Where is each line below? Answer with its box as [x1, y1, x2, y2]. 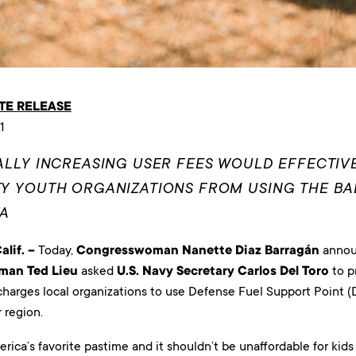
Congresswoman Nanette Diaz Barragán [75, 242, 319, 258]
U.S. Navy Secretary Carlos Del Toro [116, 262, 329, 279]
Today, [37, 242, 76, 257]
